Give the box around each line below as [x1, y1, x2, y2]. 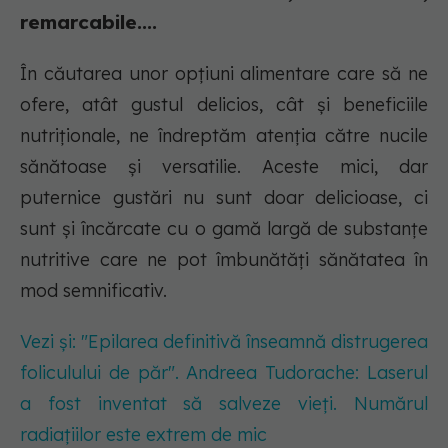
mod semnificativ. [20, 279, 167, 303]
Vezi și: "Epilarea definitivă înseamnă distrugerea [20, 330, 428, 354]
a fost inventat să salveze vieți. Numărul [20, 392, 428, 416]
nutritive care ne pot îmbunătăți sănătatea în [20, 248, 428, 272]
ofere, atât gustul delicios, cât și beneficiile [20, 93, 428, 117]
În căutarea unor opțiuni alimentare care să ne [20, 62, 428, 86]
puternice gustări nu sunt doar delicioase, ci [20, 186, 428, 210]
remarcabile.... [20, 10, 157, 35]
